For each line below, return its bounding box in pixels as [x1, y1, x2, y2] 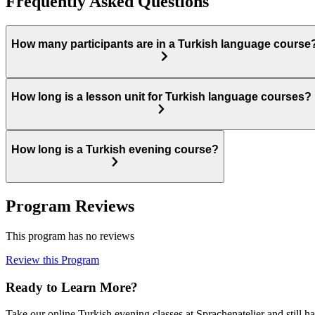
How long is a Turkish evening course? [11, 143, 219, 155]
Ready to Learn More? [6, 279, 138, 295]
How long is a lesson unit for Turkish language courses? [11, 91, 311, 103]
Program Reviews [6, 197, 134, 216]
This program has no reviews [6, 230, 134, 242]
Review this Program [6, 254, 99, 266]
